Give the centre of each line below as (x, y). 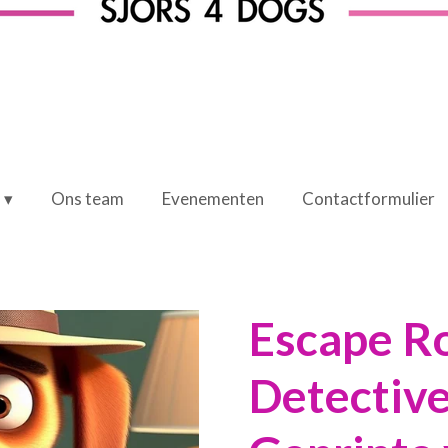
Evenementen (213, 198)
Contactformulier (369, 198)
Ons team (88, 198)
